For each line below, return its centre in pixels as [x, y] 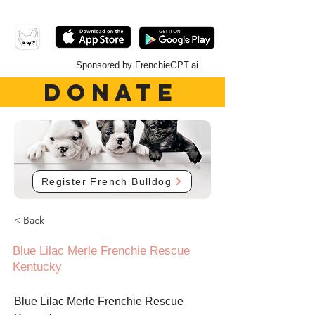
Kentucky [37, 267]
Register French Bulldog [107, 181]
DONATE [111, 92]
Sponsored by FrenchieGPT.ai [137, 65]
